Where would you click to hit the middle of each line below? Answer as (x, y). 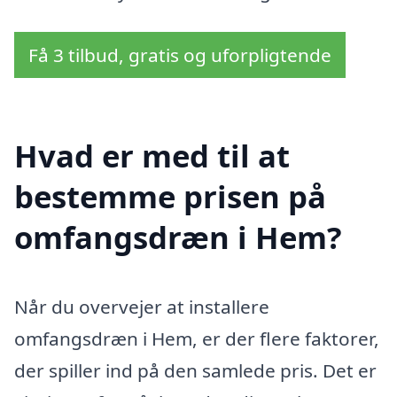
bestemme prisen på (170, 196)
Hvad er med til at (152, 155)
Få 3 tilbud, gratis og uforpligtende (180, 55)
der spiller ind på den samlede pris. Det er (195, 370)
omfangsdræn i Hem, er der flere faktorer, (197, 338)
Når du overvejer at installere (142, 306)
